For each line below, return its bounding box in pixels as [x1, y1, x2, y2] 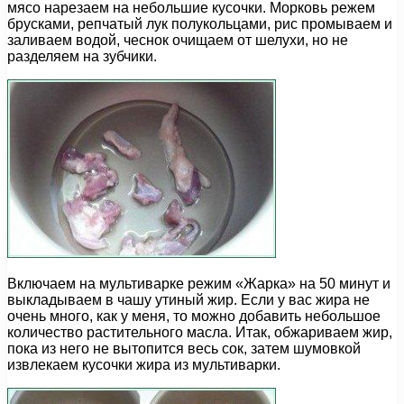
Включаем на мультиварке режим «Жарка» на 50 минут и [7, 276, 390, 292]
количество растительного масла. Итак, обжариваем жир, [7, 325, 392, 341]
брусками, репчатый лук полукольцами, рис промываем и [7, 16, 392, 32]
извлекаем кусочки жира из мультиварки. [7, 357, 280, 373]
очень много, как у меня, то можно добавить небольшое [7, 308, 381, 325]
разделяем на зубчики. [7, 49, 157, 65]
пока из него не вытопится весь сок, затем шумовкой [7, 341, 361, 357]
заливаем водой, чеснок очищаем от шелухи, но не [7, 32, 348, 49]
